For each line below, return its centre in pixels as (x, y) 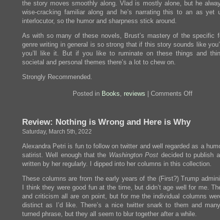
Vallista (202, 107)
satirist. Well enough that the (66, 155)
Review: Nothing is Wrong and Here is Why (106, 122)
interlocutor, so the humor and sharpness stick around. (99, 21)
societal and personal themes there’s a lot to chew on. (99, 62)
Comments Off (172, 94)
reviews (135, 94)
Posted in (87, 94)
